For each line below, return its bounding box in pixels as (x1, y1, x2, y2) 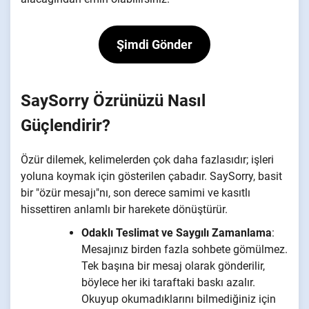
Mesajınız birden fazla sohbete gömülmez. (81, 243, 288, 257)
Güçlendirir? (21, 116, 110, 136)
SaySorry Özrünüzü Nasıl (21, 91, 206, 111)
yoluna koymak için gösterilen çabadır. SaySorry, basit (21, 170, 282, 183)
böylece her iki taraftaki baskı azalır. (81, 276, 255, 290)
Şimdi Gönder (117, 37, 192, 52)
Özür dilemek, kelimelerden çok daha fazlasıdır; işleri (21, 153, 274, 167)
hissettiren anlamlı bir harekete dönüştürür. (21, 203, 228, 217)
